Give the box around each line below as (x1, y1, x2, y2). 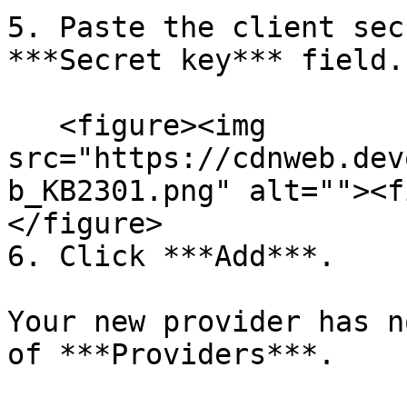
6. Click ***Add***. (7, 240, 335, 273)
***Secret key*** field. (7, 44, 404, 76)
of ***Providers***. (7, 338, 335, 371)
